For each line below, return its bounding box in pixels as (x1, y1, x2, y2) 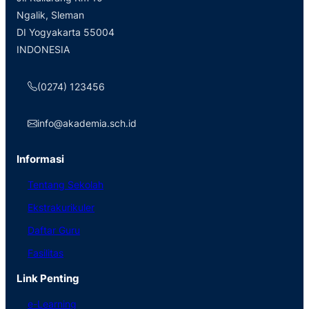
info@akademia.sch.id (37, 117, 137, 130)
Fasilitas (28, 246, 63, 259)
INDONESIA (17, 43, 70, 56)
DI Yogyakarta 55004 (17, 26, 114, 39)
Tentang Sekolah (28, 178, 103, 190)
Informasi (17, 152, 64, 166)
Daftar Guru (28, 223, 80, 236)
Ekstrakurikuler (28, 201, 94, 213)
